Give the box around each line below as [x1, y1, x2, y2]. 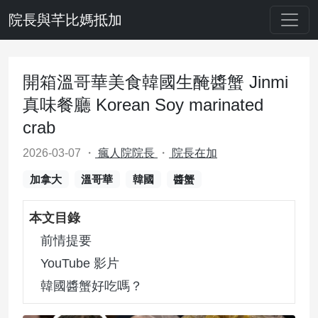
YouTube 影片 [40, 256, 119, 270]
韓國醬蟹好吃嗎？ [40, 279, 143, 293]
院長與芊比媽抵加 [9, 12, 122, 28]
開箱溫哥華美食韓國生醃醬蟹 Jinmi [23, 72, 288, 92]
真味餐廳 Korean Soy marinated [23, 95, 263, 114]
